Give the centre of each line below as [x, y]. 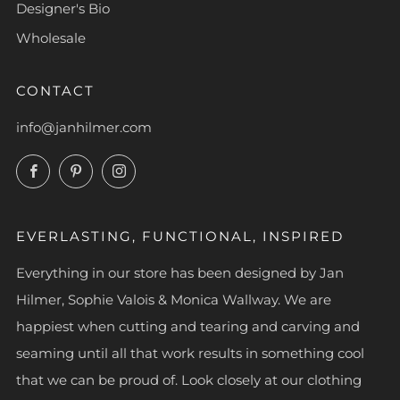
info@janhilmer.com [84, 127]
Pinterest [121, 167]
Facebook [81, 167]
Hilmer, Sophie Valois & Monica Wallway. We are [174, 299]
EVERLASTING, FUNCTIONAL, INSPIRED [180, 236]
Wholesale [51, 37]
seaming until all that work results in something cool [190, 353]
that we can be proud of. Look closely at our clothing [189, 379]
